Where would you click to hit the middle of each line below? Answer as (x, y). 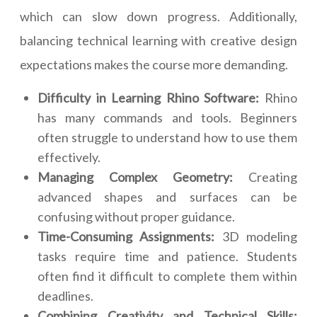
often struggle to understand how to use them (167, 138)
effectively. (69, 157)
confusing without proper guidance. (136, 217)
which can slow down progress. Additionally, (158, 17)
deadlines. (65, 296)
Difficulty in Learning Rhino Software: (149, 98)
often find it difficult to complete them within (167, 276)
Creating (265, 177)
